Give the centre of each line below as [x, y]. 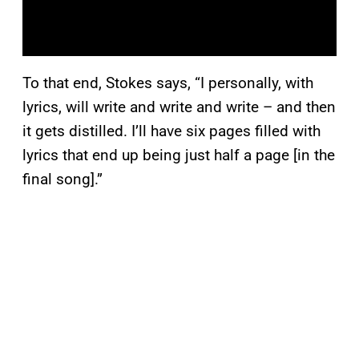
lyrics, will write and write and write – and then [179, 107]
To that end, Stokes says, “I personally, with [168, 83]
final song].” [63, 179]
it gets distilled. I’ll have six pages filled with [171, 131]
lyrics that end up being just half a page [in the [179, 155]
